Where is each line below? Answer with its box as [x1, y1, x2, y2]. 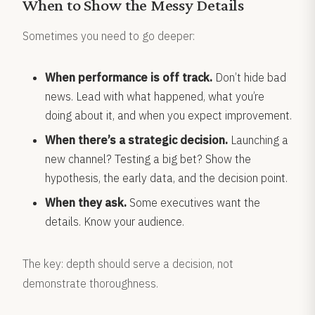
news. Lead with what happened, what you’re [45, 89, 264, 103]
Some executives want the [127, 195, 260, 210]
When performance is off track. [45, 70, 212, 84]
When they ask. [45, 195, 127, 210]
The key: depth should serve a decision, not [22, 257, 233, 271]
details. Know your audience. [45, 214, 184, 229]
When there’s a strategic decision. [45, 133, 228, 147]
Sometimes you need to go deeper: [22, 29, 195, 43]
